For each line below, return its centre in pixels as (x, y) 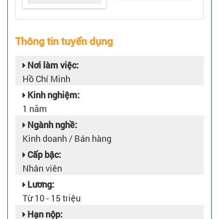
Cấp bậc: (43, 154)
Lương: (40, 184)
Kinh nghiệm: (53, 95)
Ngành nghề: (51, 125)
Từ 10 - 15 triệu (52, 198)
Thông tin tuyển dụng (64, 41)
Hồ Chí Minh (46, 79)
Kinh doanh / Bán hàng (67, 138)
